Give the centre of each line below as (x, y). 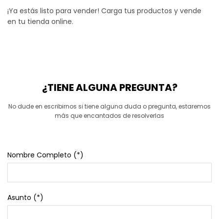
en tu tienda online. (40, 22)
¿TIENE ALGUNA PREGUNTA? (109, 88)
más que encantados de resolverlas (109, 116)
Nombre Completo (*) (45, 155)
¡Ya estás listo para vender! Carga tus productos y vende (104, 11)
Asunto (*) (25, 198)
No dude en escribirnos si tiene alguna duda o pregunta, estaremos (109, 107)
